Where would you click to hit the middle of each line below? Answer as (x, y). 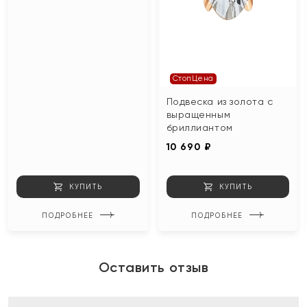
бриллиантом (199, 127)
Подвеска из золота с (220, 101)
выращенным (198, 114)
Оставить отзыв (153, 267)
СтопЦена (193, 78)
